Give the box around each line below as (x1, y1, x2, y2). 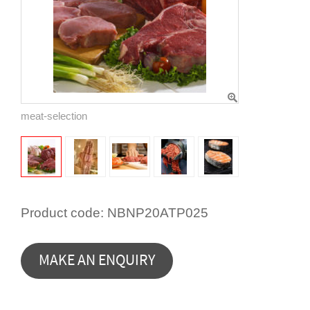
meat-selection (21, 109, 87, 122)
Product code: (21, 206, 104, 221)
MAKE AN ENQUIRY (39, 250, 155, 271)
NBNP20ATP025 (107, 206, 208, 221)
